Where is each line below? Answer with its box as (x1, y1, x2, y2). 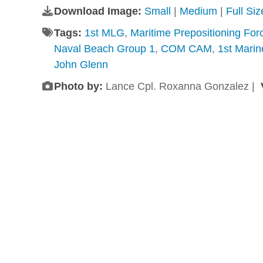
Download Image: (53, 5, 144, 17)
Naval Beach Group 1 (53, 43, 155, 55)
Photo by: (53, 80, 103, 92)
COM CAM (160, 43, 212, 55)
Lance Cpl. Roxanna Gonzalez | (102, 80, 261, 92)
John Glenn (53, 59, 108, 70)
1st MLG (84, 27, 124, 39)
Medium (179, 5, 217, 17)
